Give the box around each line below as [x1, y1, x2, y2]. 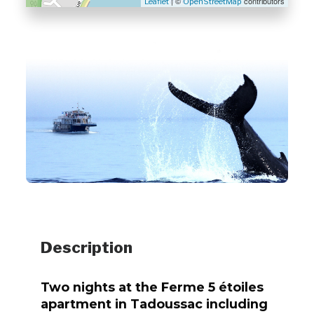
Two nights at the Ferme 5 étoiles [40, 279, 264, 294]
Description [40, 237, 132, 257]
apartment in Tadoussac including [40, 296, 268, 311]
